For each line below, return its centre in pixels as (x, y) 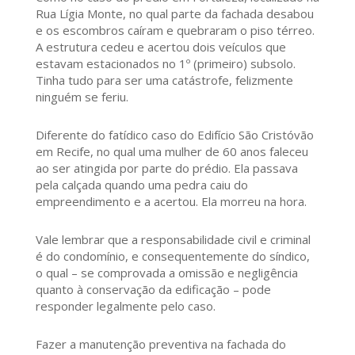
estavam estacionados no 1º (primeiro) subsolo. (165, 64)
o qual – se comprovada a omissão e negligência (166, 273)
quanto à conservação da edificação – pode (153, 290)
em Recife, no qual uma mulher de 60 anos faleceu (172, 152)
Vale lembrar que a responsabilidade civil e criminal (173, 240)
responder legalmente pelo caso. (125, 306)
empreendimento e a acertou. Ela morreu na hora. (171, 202)
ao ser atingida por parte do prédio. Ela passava (166, 168)
